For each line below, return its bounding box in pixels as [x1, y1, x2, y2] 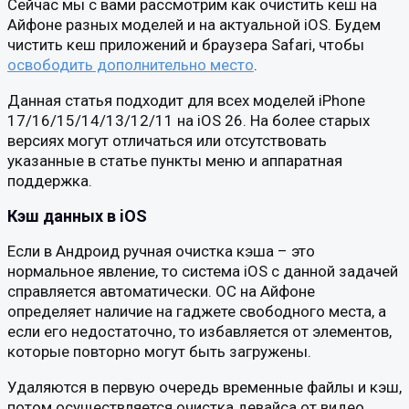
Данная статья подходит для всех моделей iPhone [7, 91, 365, 110]
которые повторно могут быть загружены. [7, 342, 311, 361]
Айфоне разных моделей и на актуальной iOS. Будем [7, 16, 381, 34]
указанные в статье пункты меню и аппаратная [7, 152, 342, 170]
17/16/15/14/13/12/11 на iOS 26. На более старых [7, 111, 370, 130]
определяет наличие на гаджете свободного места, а [7, 302, 386, 320]
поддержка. [7, 172, 92, 190]
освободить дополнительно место [7, 56, 254, 74]
